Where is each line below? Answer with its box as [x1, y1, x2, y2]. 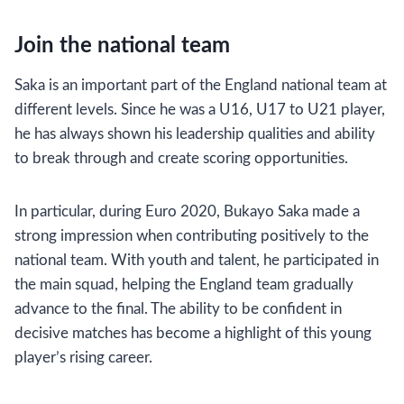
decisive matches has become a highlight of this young [14, 326, 372, 341]
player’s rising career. [14, 350, 152, 365]
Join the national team [14, 35, 230, 57]
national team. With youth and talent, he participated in [14, 252, 379, 268]
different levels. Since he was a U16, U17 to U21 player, [14, 102, 385, 117]
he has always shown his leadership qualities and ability [14, 126, 375, 142]
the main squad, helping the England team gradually [14, 277, 353, 292]
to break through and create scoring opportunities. [14, 151, 348, 166]
